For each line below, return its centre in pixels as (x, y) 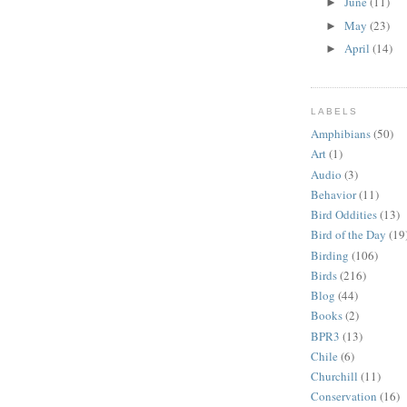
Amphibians (341, 134)
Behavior (333, 194)
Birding (330, 255)
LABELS (335, 112)
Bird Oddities (344, 215)
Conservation (344, 397)
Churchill (334, 377)
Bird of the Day (348, 235)
